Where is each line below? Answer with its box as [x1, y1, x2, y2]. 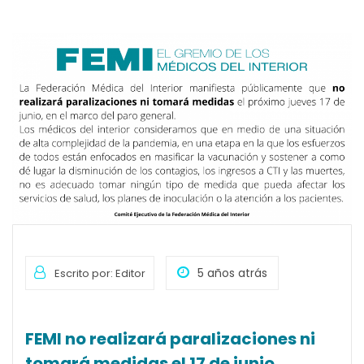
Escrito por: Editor [54, 266, 145, 282]
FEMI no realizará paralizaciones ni [25, 327, 315, 351]
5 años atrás [197, 265, 267, 282]
